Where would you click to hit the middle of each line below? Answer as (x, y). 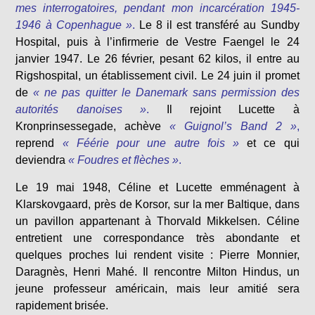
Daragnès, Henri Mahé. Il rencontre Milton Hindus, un (157, 272)
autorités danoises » (81, 109)
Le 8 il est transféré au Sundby (219, 25)
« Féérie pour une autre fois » (150, 143)
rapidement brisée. (62, 306)
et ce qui (273, 143)
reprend (35, 143)
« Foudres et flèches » (124, 160)
